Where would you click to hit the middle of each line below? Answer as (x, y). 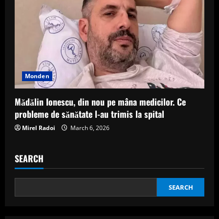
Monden (37, 76)
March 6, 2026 (89, 128)
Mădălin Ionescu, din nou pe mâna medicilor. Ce (100, 101)
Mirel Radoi (39, 128)
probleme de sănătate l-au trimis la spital (89, 114)
